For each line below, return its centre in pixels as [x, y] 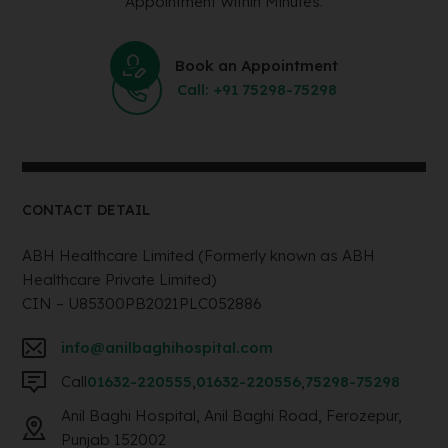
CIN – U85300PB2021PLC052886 [142, 304]
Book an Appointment [256, 66]
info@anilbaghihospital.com [167, 348]
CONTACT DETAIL [86, 210]
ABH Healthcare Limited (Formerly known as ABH [199, 256]
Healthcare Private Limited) [119, 280]
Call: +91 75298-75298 [256, 90]
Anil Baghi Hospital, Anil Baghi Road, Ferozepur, [232, 416]
